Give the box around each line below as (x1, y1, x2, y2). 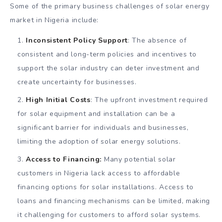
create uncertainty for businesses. (17, 77, 137, 87)
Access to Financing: (26, 155, 102, 165)
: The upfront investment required (90, 95, 208, 105)
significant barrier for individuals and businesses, (17, 123, 189, 133)
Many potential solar (102, 155, 176, 165)
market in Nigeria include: (10, 15, 99, 25)
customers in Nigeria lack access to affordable (17, 168, 180, 178)
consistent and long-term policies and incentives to (17, 50, 197, 59)
